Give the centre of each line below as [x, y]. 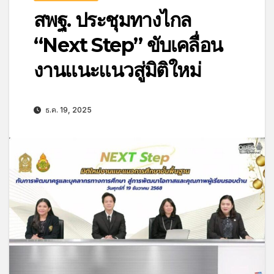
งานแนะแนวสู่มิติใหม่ [117, 70]
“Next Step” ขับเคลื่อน [128, 45]
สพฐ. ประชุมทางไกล [113, 20]
